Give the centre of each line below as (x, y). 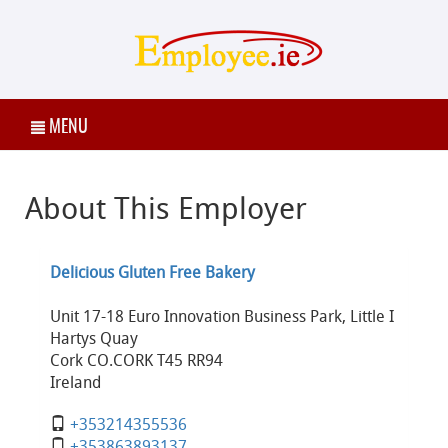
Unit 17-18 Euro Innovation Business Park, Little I (222, 316)
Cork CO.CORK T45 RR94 (136, 360)
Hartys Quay (94, 338)
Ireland (75, 382)
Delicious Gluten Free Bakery (152, 272)
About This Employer (166, 208)
